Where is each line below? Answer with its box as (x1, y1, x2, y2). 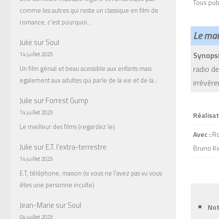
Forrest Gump (45, 95, 88, 107)
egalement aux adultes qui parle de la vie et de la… (20, 75, 158, 85)
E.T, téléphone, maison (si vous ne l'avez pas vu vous (20, 168, 162, 178)
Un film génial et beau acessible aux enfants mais (20, 63, 152, 73)
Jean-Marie (20, 199, 54, 211)
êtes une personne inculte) (20, 179, 94, 190)
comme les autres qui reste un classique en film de (20, 5, 158, 15)
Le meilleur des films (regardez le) (20, 121, 115, 131)
